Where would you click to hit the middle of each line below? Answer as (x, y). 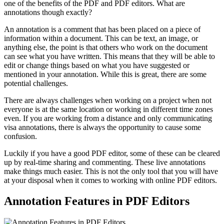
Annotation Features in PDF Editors (97, 201)
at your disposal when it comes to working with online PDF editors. (110, 180)
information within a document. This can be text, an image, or (101, 38)
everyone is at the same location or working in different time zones (108, 109)
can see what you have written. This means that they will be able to (109, 56)
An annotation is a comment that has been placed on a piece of (102, 29)
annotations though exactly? (48, 12)
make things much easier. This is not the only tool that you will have (111, 171)
